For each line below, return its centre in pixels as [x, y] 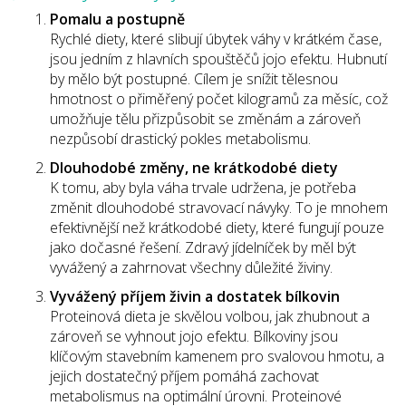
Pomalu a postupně [117, 19]
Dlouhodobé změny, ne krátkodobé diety [194, 168]
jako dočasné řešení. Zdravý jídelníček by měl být [203, 247]
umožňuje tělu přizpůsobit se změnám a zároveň [205, 119]
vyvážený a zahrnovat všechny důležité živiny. [191, 267]
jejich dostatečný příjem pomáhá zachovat [184, 376]
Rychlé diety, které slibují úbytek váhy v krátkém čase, [216, 39]
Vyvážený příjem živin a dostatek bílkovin [195, 296]
